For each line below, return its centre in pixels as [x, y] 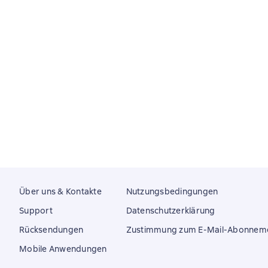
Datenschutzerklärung [170, 211]
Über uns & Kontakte [60, 191]
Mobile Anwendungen [63, 249]
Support [36, 211]
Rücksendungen [51, 230]
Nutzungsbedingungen [172, 191]
